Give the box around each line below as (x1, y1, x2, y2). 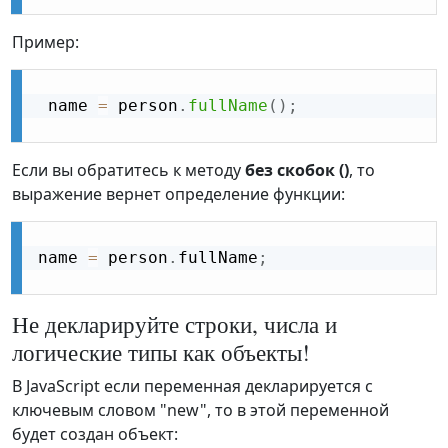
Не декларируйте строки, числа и (12, 308, 337, 341)
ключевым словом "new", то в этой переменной (12, 399, 389, 422)
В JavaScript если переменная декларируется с (12, 375, 373, 398)
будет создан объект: (12, 423, 178, 446)
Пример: (12, 31, 79, 54)
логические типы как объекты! (12, 336, 310, 369)
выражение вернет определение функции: (12, 183, 345, 206)
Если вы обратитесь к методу (12, 159, 245, 182)
